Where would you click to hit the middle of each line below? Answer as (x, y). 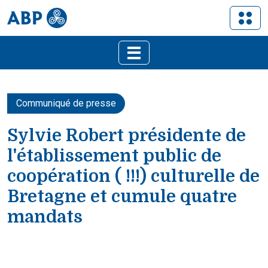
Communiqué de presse (66, 103)
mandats (45, 217)
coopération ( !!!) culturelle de (133, 176)
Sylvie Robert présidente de (127, 135)
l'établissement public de (114, 156)
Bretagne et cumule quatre (122, 197)
